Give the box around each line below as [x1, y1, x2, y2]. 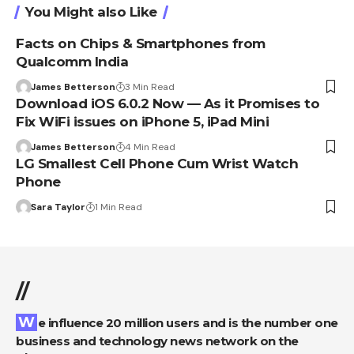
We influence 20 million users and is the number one [18, 313, 35, 331]
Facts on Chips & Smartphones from [16, 35, 265, 51]
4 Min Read [124, 140, 175, 153]
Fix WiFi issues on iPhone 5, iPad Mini [16, 113, 269, 130]
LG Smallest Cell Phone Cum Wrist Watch [16, 155, 298, 171]
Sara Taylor [30, 200, 85, 213]
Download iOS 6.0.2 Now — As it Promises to [16, 95, 319, 111]
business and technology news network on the [16, 333, 299, 348]
